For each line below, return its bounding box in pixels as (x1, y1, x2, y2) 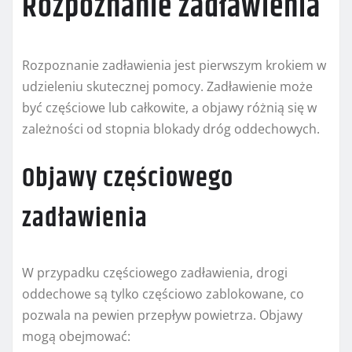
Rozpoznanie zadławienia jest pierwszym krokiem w (22, 57, 326, 75)
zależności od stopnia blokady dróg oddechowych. (22, 120, 320, 138)
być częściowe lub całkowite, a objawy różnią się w (22, 99, 317, 117)
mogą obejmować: (22, 328, 130, 346)
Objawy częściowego (22, 158, 233, 200)
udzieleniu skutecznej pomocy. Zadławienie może (22, 78, 313, 96)
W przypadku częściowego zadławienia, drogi (22, 264, 288, 282)
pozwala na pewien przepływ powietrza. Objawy (22, 306, 302, 324)
